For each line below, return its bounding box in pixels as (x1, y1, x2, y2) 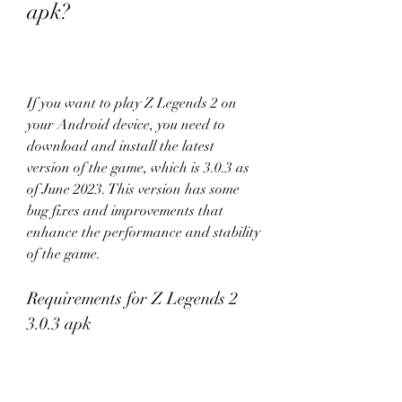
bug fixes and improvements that (27, 202, 223, 220)
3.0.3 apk (27, 313, 92, 334)
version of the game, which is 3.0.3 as (27, 159, 249, 177)
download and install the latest (27, 137, 214, 155)
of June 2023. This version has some (27, 180, 240, 198)
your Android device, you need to (27, 116, 225, 134)
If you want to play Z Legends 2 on (27, 94, 237, 112)
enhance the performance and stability (27, 223, 260, 241)
